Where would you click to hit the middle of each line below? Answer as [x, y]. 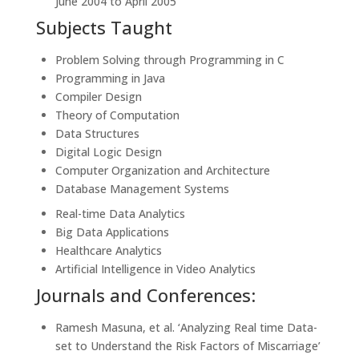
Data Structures [97, 133]
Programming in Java [110, 78]
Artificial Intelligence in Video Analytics [155, 269]
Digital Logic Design [108, 152]
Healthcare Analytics [108, 250]
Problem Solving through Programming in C [169, 60]
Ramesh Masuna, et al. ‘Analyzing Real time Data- [186, 327]
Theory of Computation [117, 115]
